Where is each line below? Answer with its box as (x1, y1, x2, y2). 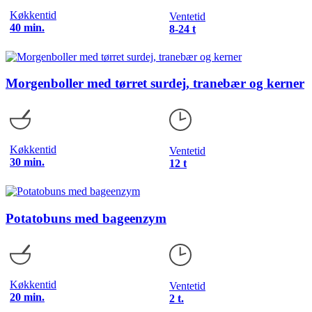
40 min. (10, 21, 45, 33)
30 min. (10, 156, 45, 169)
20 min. (10, 290, 45, 303)
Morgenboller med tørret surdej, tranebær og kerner (6, 76, 304, 91)
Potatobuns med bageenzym (6, 210, 166, 226)
